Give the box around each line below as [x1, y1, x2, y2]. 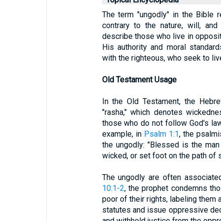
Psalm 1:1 [144, 129, 179, 139]
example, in [102, 129, 144, 139]
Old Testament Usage [102, 75, 177, 84]
